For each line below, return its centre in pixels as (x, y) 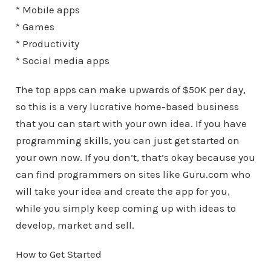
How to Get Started (58, 254)
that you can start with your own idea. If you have (131, 123)
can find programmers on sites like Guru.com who (133, 174)
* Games (35, 27)
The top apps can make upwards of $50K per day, (130, 90)
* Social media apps (62, 60)
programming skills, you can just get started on (127, 140)
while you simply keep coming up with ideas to (126, 208)
